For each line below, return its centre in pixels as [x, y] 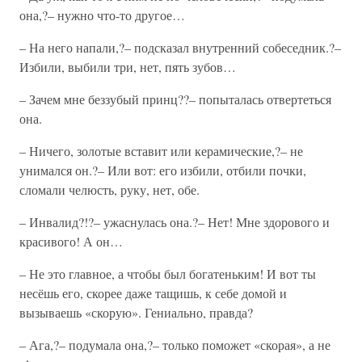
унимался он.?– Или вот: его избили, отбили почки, [163, 170]
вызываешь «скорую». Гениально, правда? [136, 312]
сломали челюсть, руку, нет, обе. [109, 189]
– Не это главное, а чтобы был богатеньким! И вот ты [168, 274]
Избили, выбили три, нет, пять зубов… [128, 67]
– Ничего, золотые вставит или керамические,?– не [161, 151]
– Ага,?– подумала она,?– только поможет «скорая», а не [175, 345]
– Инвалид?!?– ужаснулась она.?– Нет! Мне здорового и [175, 222]
